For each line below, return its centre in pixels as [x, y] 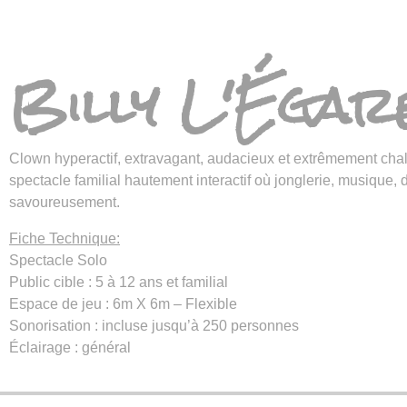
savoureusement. [65, 202]
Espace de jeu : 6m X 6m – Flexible [123, 304]
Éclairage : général [70, 347]
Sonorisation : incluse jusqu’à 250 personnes [154, 326]
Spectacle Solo [58, 260]
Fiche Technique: [65, 238]
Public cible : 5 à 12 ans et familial [119, 282]
